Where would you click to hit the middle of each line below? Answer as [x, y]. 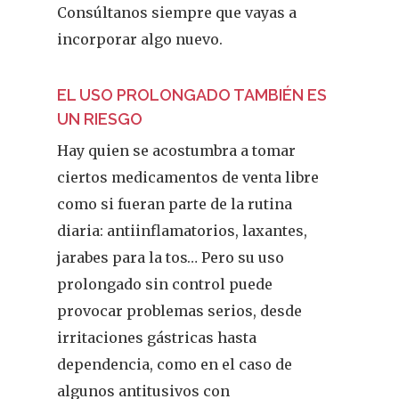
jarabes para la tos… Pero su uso [171, 257]
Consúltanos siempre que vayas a [177, 12]
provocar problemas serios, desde [180, 311]
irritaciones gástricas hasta [157, 338]
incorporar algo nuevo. [140, 39]
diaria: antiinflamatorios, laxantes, [183, 231]
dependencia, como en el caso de [175, 364]
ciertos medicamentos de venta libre [188, 177]
